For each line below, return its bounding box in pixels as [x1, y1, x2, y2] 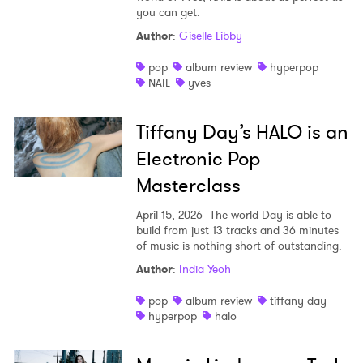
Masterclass [135, 172, 241, 200]
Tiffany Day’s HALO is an [135, 118, 348, 147]
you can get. [135, 4, 200, 21]
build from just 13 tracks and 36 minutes [135, 222, 339, 239]
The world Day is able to [206, 207, 331, 224]
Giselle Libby [178, 28, 242, 45]
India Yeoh [178, 261, 231, 278]
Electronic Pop [135, 145, 260, 173]
